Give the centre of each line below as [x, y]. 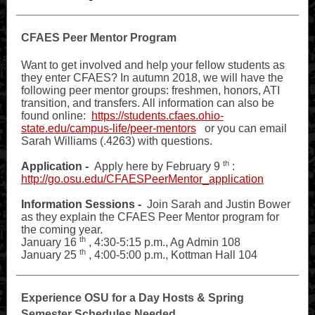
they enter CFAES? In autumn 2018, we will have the [152, 78]
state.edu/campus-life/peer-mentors [109, 128]
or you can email [246, 128]
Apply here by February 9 [156, 166]
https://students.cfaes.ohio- [157, 116]
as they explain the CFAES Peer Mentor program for [150, 217]
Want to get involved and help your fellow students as [153, 65]
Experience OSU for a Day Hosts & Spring [133, 298]
